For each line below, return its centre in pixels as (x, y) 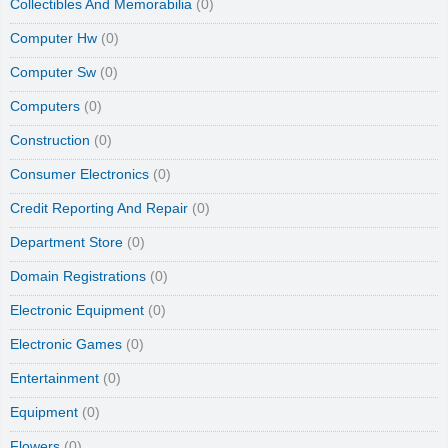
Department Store (66, 243)
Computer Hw (53, 39)
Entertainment (54, 379)
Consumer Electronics (79, 175)
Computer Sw (53, 73)
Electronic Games (66, 345)
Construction (50, 141)
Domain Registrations (78, 277)
